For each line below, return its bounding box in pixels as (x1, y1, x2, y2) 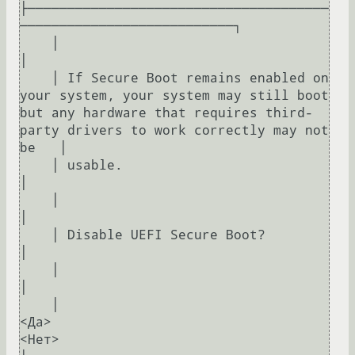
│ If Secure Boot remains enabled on (20, 71, 52, 86)
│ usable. (20, 158, 52, 174)
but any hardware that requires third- (20, 105, 313, 121)
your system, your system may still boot (20, 88, 329, 104)
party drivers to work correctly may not (20, 123, 329, 139)
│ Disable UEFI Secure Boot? (20, 227, 52, 243)
